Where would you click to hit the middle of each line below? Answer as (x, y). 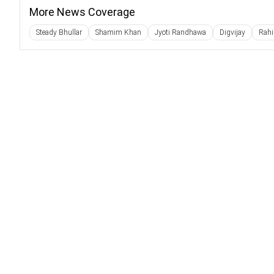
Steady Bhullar (59, 32)
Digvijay (232, 32)
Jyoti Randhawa (180, 32)
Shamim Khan (118, 32)
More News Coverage (82, 12)
